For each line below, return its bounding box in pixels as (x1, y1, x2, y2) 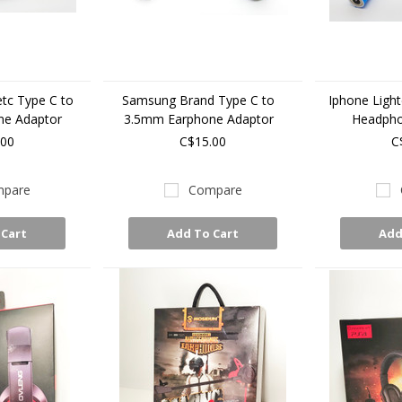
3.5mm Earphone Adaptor (123, 110, 274, 127)
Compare (188, 181, 242, 198)
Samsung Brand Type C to (122, 92, 275, 109)
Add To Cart (167, 225, 240, 241)
